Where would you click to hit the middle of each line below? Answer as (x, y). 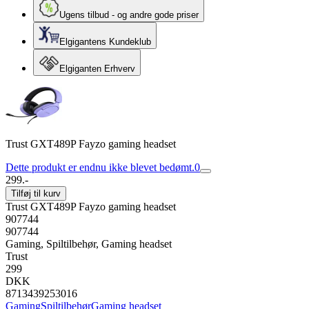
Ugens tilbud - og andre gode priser (129, 15)
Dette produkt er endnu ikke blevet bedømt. (100, 167)
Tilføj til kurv (36, 193)
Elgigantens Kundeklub (105, 42)
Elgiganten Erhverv (97, 69)
